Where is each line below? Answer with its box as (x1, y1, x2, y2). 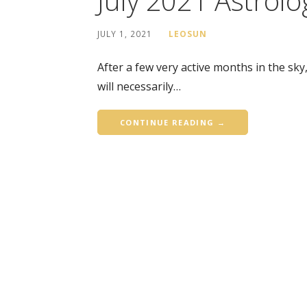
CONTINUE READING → (120, 117, 225, 127)
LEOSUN (169, 28, 207, 39)
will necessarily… (97, 79, 181, 94)
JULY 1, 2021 (97, 28, 152, 39)
